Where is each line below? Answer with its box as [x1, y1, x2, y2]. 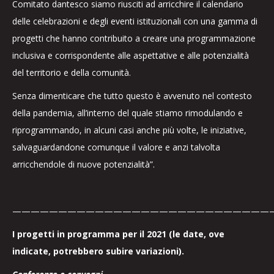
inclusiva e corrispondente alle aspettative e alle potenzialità [12, 50, 249, 61]
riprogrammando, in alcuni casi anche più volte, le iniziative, [12, 124, 246, 136]
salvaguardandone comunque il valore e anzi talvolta [12, 141, 220, 153]
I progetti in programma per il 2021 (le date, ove [12, 228, 224, 240]
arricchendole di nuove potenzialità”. [12, 158, 155, 170]
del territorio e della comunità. [12, 67, 131, 78]
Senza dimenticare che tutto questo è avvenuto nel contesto [12, 90, 252, 102]
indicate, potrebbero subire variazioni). [12, 245, 184, 257]
